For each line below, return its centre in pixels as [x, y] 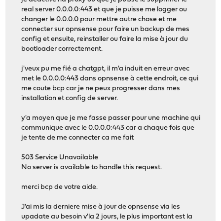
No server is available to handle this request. [92, 168]
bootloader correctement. [62, 49]
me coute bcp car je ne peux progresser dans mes [101, 89]
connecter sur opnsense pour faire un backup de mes [106, 30]
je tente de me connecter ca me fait [78, 138]
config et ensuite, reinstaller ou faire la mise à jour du [105, 39]
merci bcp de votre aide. [60, 187]
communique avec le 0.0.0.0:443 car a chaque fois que [108, 128]
